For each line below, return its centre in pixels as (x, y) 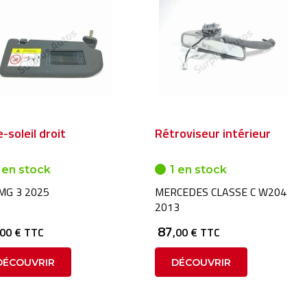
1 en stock (198, 170)
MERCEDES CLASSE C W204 (220, 192)
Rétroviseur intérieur (212, 133)
